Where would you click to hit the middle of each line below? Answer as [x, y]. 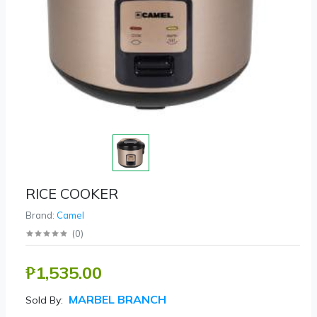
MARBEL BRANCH [116, 299]
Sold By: [44, 300]
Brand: [41, 215]
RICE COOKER [72, 193]
